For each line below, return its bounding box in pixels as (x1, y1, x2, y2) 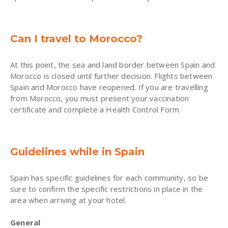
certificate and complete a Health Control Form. (10, 104, 181, 115)
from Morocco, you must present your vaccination (10, 93, 189, 103)
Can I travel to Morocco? (10, 32, 142, 45)
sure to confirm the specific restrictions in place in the (10, 183, 203, 194)
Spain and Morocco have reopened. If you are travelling (10, 81, 208, 92)
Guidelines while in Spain (10, 145, 145, 158)
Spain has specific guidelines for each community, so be (10, 172, 209, 183)
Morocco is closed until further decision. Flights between (10, 70, 213, 81)
